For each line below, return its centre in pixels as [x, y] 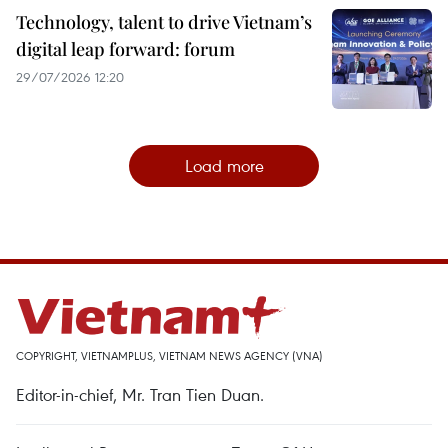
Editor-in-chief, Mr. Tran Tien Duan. [140, 394]
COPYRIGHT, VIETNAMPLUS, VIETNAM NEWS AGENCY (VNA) [169, 355]
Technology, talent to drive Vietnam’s [164, 21]
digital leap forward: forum [125, 48]
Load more [224, 165]
